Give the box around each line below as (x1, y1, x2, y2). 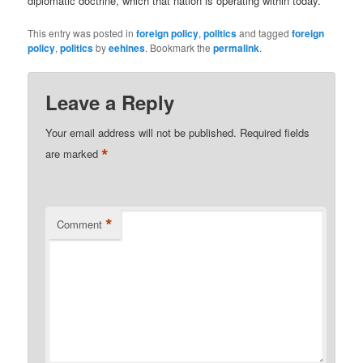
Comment (57, 216, 103, 232)
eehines (109, 40, 146, 55)
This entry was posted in (28, 25, 137, 40)
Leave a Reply (45, 88, 175, 116)
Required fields (240, 124, 310, 140)
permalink (213, 40, 260, 55)
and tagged (237, 25, 293, 40)
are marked (45, 145, 102, 161)
